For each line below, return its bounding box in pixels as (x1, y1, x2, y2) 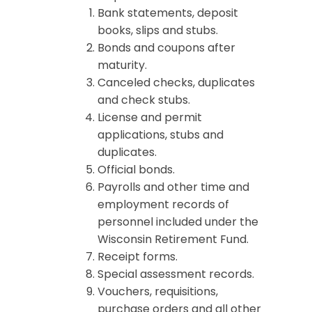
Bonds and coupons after (97, 40, 235, 56)
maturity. (97, 57, 147, 73)
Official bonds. (97, 162, 175, 178)
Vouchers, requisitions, (97, 283, 218, 299)
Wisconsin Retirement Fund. (97, 231, 249, 247)
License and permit (97, 109, 202, 125)
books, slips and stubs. (97, 22, 218, 38)
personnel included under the (97, 214, 258, 230)
